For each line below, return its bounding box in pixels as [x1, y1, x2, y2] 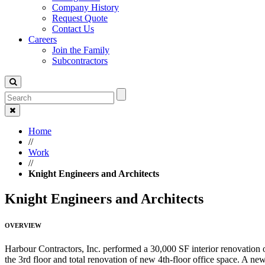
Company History [52, 2, 119, 12]
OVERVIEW [5, 221, 41, 229]
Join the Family [52, 45, 109, 55]
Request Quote [52, 13, 108, 23]
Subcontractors [52, 56, 108, 66]
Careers [28, 34, 57, 44]
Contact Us [52, 24, 94, 34]
